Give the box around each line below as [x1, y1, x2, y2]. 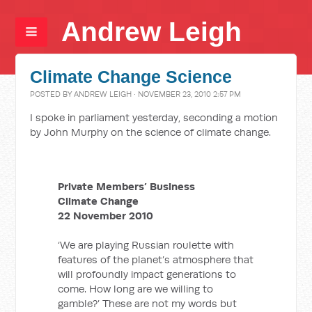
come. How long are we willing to [58, 282, 214, 295]
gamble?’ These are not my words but [58, 297, 237, 310]
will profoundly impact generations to [58, 267, 237, 281]
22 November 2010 [58, 209, 154, 222]
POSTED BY [30, 89, 75, 99]
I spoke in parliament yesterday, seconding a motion [30, 111, 279, 124]
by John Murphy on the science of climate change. [30, 125, 272, 139]
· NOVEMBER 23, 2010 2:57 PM [132, 89, 242, 99]
